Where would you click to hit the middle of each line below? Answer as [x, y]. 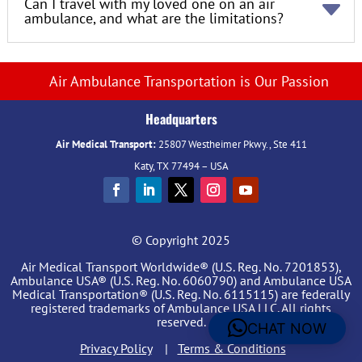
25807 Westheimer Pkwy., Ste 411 [231, 144]
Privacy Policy [116, 348]
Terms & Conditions [232, 348]
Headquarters [181, 118]
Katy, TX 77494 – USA [181, 166]
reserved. [181, 321]
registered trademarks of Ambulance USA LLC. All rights [181, 307]
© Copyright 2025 [181, 240]
